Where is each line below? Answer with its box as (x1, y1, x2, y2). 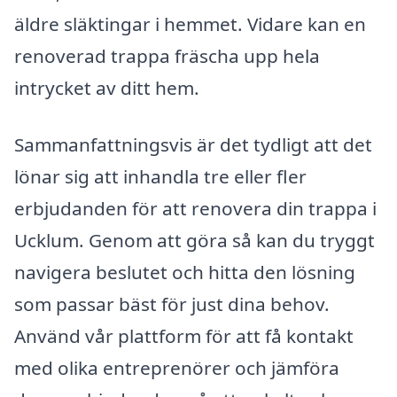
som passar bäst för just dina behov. (14, 291, 330, 316)
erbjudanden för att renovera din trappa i (14, 195, 377, 221)
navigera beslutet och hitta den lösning (14, 259, 355, 284)
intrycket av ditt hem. (14, 75, 199, 101)
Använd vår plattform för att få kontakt (14, 323, 354, 348)
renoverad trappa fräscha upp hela (14, 43, 320, 69)
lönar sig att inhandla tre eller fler (14, 163, 307, 189)
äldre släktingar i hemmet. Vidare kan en (14, 12, 366, 37)
